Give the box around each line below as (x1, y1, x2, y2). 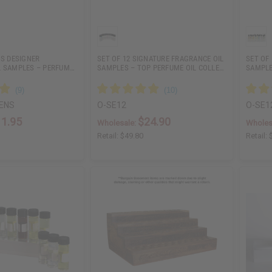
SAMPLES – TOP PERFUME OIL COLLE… (97, 63, 225, 73)
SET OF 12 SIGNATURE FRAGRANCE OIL (97, 54, 224, 64)
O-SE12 (97, 100, 127, 110)
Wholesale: (97, 118, 138, 128)
